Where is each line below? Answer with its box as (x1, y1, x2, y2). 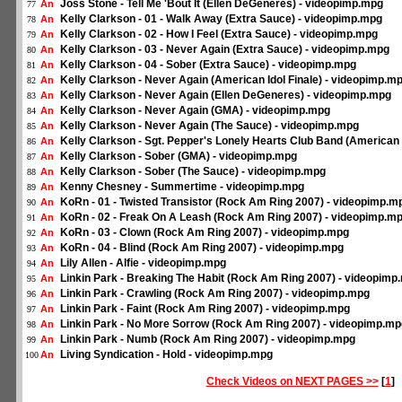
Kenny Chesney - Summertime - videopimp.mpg (60, 180, 304, 193)
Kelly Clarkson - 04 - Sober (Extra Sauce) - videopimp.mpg (60, 58, 356, 71)
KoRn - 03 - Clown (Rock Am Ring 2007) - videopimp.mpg (60, 226, 349, 239)
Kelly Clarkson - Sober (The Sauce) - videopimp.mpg (60, 165, 326, 178)
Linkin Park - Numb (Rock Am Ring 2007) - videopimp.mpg (60, 333, 355, 345)
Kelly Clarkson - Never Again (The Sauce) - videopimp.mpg (60, 119, 359, 132)
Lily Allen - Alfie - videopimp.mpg (60, 257, 226, 269)
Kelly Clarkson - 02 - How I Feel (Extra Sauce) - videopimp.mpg (60, 28, 378, 40)
